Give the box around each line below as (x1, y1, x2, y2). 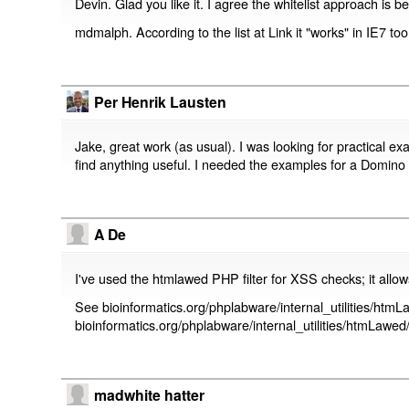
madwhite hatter (94, 384, 205, 406)
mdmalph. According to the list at (75, 22, 269, 42)
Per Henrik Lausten (94, 91, 227, 113)
